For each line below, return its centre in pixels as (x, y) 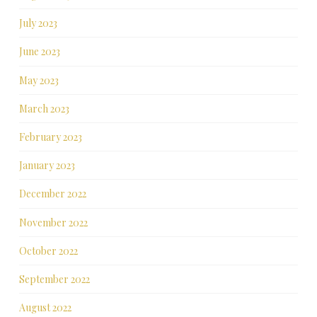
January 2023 (47, 166)
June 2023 (39, 52)
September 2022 (54, 279)
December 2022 (52, 194)
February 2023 (50, 137)
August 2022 (45, 308)
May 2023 (39, 80)
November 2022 (53, 222)
